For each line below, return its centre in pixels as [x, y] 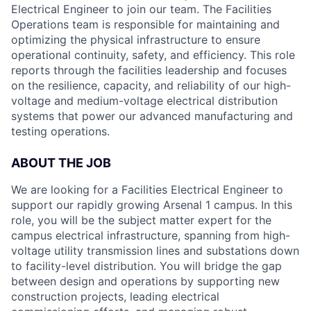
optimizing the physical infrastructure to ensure [136, 40]
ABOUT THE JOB [61, 163]
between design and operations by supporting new [145, 281]
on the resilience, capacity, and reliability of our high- [151, 85]
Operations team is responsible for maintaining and [145, 24]
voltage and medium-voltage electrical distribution [144, 101]
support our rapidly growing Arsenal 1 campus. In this [152, 205]
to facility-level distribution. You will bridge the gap [146, 266]
